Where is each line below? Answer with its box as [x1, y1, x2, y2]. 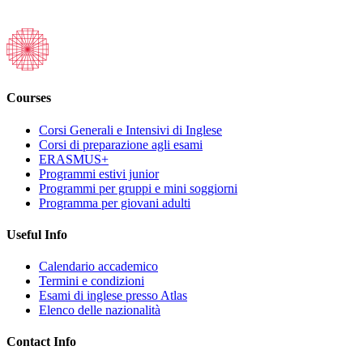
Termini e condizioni [39, 274, 144, 288]
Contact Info [6, 335, 76, 349]
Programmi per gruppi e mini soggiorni [39, 181, 237, 195]
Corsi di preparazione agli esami [39, 137, 203, 152]
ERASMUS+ [39, 152, 109, 166]
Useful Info [6, 227, 67, 241]
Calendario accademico [39, 259, 158, 274]
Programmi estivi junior [39, 166, 159, 181]
